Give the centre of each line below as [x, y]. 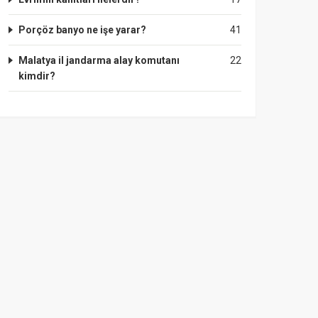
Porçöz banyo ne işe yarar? [82, 30]
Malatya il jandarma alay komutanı [99, 60]
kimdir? [37, 76]
